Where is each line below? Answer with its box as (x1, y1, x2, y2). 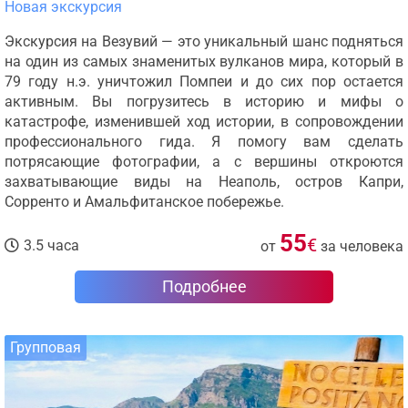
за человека (321, 238, 403, 255)
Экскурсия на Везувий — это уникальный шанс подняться (5, 33, 403, 50)
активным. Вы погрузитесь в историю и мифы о (5, 93, 403, 110)
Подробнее (161, 277, 247, 296)
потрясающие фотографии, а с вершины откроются (5, 153, 403, 170)
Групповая (10, 339, 81, 356)
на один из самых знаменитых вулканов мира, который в (5, 53, 403, 70)
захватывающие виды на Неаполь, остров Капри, (5, 173, 403, 190)
